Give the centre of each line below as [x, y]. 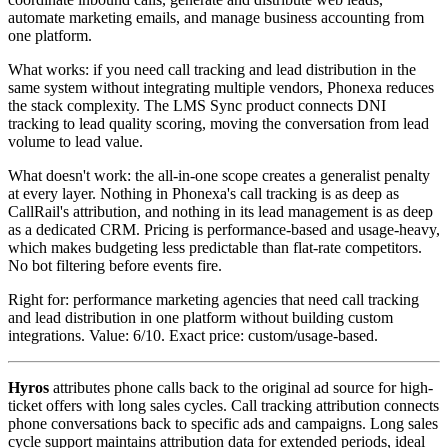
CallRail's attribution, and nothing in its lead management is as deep [220, 211]
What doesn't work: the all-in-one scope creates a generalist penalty [219, 175]
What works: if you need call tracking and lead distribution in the [212, 69]
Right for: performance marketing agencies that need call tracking [213, 299]
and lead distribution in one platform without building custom [200, 317]
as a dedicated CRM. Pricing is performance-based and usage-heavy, [224, 229]
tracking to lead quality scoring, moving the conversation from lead [218, 123]
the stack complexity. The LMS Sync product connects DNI [197, 105]
